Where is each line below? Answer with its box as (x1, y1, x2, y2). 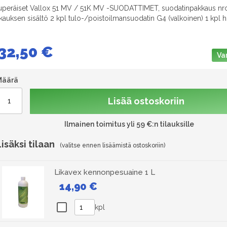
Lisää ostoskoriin (108, 95, 184, 106)
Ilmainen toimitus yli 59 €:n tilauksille (64, 120, 194, 128)
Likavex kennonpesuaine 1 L (54, 167, 155, 177)
